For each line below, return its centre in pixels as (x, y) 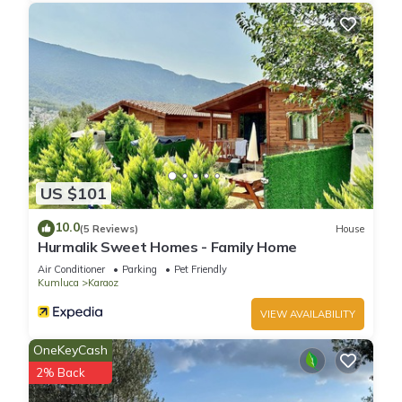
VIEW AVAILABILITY (308, 315)
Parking (140, 270)
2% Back (61, 373)
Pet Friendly (201, 270)
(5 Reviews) (109, 228)
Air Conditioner (71, 270)
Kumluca (58, 283)
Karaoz (103, 283)
